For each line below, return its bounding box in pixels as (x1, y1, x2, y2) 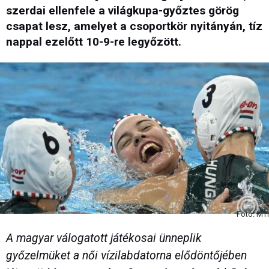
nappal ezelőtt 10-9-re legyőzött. (6, 35, 181, 49)
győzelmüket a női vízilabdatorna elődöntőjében (6, 249, 247, 263)
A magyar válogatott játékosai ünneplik (6, 231, 202, 246)
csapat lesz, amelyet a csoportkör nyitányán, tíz (6, 19, 262, 34)
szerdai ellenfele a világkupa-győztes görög (6, 4, 239, 18)
